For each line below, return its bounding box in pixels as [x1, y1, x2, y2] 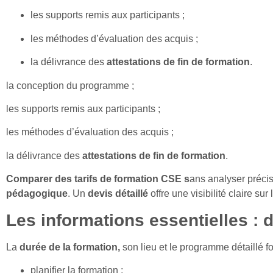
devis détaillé [88, 188, 148, 199]
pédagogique [6, 188, 68, 199]
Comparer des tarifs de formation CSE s [6, 174, 190, 185]
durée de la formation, [19, 241, 120, 252]
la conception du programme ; [6, 80, 134, 91]
